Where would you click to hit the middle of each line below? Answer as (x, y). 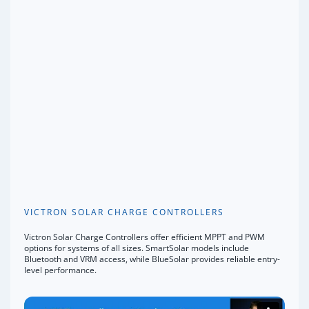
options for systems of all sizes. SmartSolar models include (137, 248)
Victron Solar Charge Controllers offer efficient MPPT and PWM (144, 237)
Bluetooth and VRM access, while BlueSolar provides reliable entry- (152, 259)
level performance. (60, 270)
